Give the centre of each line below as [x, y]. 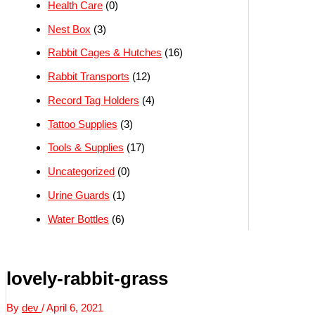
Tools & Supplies [86, 148]
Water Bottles [78, 219]
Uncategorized [81, 172]
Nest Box [69, 29]
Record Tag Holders [94, 100]
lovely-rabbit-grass [87, 278]
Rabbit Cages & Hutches [105, 53]
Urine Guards [79, 195]
